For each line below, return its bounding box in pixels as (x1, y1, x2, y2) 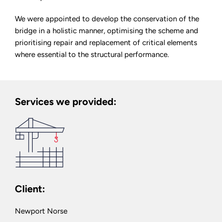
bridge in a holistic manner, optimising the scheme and (15, 26, 198, 35)
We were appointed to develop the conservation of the (15, 14, 199, 23)
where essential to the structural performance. (15, 50, 169, 59)
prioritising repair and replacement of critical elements (15, 38, 197, 47)
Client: (15, 182, 45, 195)
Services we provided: (15, 95, 116, 108)
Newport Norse (15, 206, 67, 216)
